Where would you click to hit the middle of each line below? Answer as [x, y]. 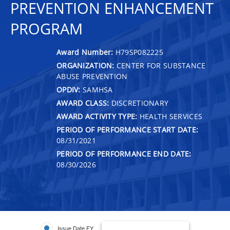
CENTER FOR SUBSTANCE [160, 65]
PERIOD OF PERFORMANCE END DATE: [124, 154]
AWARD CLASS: [83, 103]
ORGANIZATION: [85, 65]
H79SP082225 [139, 52]
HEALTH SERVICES [170, 116]
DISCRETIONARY [139, 103]
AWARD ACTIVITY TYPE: [97, 116]
